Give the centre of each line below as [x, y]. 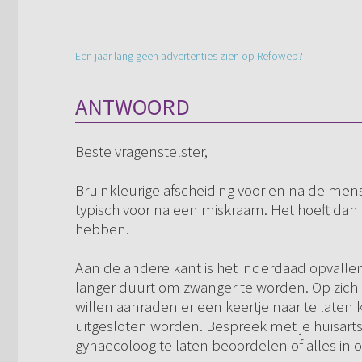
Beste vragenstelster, [141, 152]
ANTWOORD [133, 107]
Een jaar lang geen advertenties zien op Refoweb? [189, 56]
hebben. [102, 229]
